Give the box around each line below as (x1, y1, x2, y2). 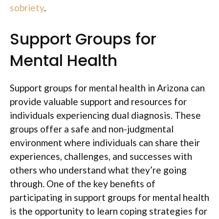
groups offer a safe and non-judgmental (10, 123, 174, 134)
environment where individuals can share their (10, 137, 200, 148)
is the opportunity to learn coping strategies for (10, 205, 207, 217)
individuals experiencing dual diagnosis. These (10, 109, 201, 121)
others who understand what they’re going (10, 164, 187, 175)
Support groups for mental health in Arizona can (10, 82, 205, 93)
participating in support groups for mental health (10, 192, 209, 203)
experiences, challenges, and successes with (10, 151, 192, 162)
